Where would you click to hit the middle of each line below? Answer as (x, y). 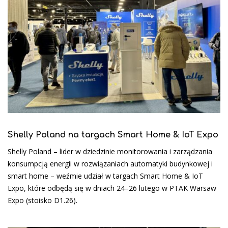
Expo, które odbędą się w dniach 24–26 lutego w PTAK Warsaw (112, 188)
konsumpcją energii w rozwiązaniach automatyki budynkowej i (110, 163)
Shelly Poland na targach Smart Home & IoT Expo (113, 135)
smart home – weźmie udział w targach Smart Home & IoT (105, 176)
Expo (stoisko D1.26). (42, 200)
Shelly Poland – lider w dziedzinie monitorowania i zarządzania (110, 151)
